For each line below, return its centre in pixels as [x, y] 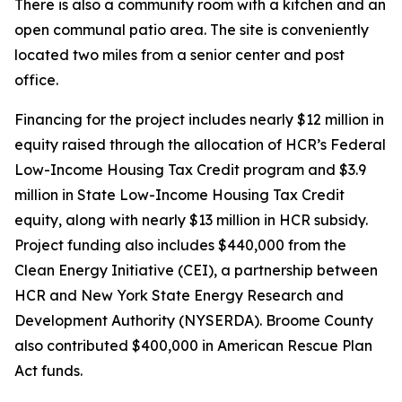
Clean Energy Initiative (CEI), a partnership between [196, 270]
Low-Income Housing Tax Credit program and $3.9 [190, 170]
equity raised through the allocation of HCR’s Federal [200, 144]
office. [36, 80]
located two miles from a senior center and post [179, 55]
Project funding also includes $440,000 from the [180, 245]
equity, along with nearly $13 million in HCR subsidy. [191, 220]
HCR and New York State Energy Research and [179, 295]
